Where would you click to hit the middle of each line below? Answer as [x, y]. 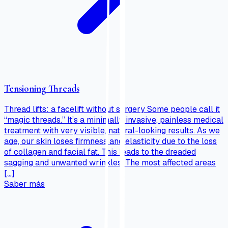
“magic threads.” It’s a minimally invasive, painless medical [114, 120]
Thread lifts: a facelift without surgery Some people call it [112, 109]
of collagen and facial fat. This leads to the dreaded [100, 152]
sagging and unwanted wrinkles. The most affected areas [110, 162]
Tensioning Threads [42, 89]
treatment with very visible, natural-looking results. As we [112, 130]
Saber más [24, 184]
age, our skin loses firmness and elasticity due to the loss [110, 141]
